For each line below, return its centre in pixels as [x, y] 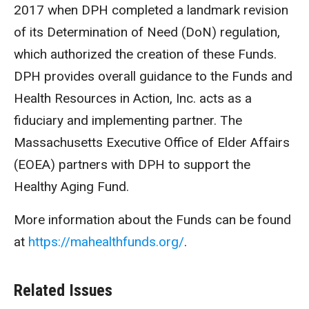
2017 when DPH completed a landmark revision [151, 10]
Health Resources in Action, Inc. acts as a [133, 98]
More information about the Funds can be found [152, 220]
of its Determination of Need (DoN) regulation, [147, 32]
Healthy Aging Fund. [73, 187]
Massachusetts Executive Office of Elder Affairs [152, 142]
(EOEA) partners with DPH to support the [132, 165]
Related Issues [63, 290]
